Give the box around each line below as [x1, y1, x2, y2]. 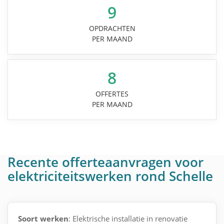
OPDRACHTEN [88, 23, 135, 33]
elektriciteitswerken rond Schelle [7, 166, 213, 185]
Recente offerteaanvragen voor [7, 152, 203, 171]
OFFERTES [95, 88, 128, 98]
